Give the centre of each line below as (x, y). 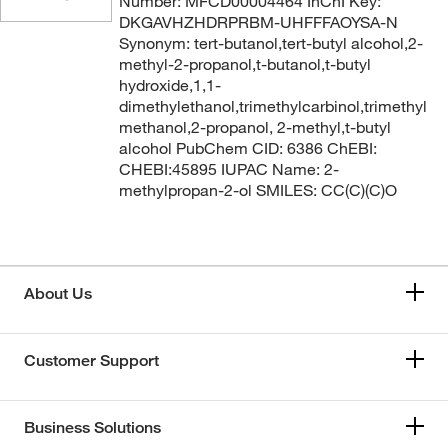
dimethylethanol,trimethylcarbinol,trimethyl (272, 105)
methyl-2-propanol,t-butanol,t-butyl (244, 63)
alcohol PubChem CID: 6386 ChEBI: (247, 147)
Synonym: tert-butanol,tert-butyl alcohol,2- (270, 42)
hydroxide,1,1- (169, 84)
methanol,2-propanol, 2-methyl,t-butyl (254, 126)
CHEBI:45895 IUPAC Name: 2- (228, 168)
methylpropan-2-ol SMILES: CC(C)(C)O (257, 189)
